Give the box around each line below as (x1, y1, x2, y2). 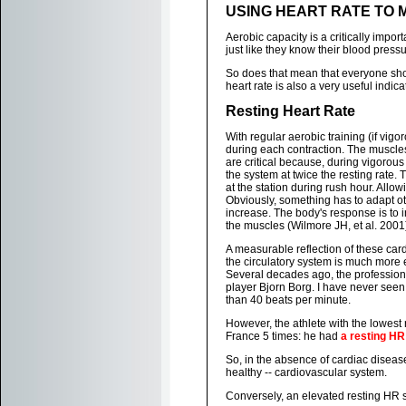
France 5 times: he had (226, 330, 341, 343)
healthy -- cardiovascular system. (226, 366, 387, 379)
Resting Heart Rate (226, 103, 355, 119)
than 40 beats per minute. (226, 294, 351, 306)
